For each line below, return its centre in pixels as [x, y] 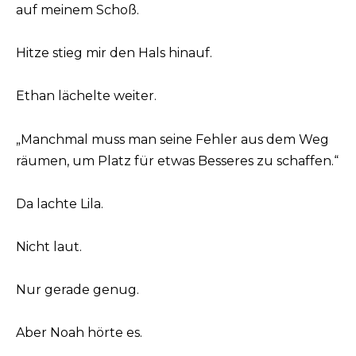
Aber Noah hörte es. [79, 333]
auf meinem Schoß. [77, 10]
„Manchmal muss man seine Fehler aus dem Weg [172, 139]
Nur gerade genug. [77, 290]
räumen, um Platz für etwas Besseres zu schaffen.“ [177, 161]
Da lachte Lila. [60, 203]
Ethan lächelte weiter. [86, 96]
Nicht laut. [49, 246]
